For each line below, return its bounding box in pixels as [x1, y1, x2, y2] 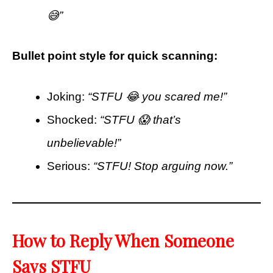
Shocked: [47, 113, 100, 126]
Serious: [47, 159, 93, 172]
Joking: [47, 90, 88, 103]
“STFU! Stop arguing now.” [93, 159, 232, 172]
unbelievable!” [47, 136, 121, 149]
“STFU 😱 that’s [100, 113, 181, 126]
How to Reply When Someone [12, 229, 234, 252]
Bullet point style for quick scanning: [12, 49, 218, 63]
